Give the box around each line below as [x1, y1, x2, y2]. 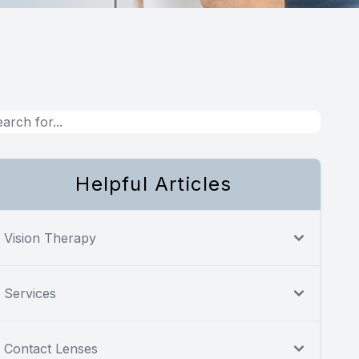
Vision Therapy [4, 230, 96, 247]
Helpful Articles [75, 172, 232, 196]
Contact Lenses [4, 341, 98, 357]
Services [4, 285, 56, 302]
